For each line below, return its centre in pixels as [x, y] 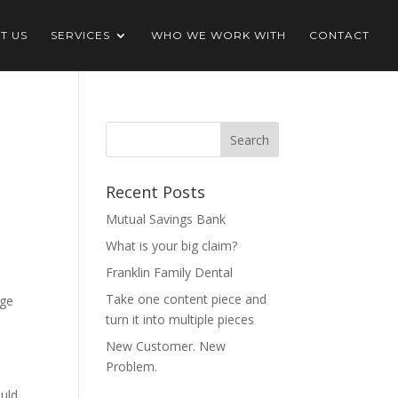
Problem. [132, 366]
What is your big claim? [172, 246]
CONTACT [339, 35]
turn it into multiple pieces [180, 319]
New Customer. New [166, 346]
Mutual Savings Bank [166, 219]
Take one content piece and [187, 299]
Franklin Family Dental [170, 272]
